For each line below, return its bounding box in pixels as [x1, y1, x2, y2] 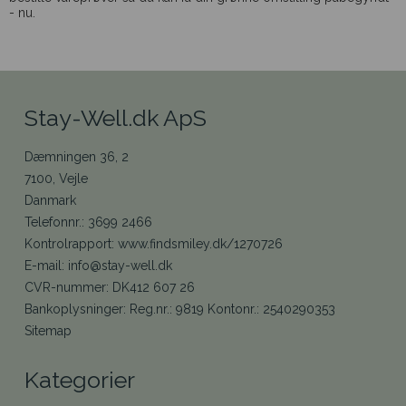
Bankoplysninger [24, 302, 123, 317]
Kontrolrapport [24, 237, 111, 252]
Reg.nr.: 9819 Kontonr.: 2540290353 [126, 302, 335, 317]
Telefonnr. [24, 215, 82, 230]
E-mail [24, 258, 62, 274]
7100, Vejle [24, 171, 88, 187]
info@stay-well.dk [68, 258, 172, 274]
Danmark [24, 193, 76, 208]
